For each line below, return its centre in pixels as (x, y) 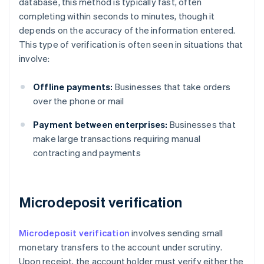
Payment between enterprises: (100, 125)
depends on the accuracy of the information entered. (127, 30)
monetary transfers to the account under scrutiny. (121, 247)
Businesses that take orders (172, 87)
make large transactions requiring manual (117, 139)
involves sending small (176, 233)
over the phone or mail (79, 101)
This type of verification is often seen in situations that (131, 44)
